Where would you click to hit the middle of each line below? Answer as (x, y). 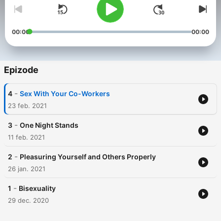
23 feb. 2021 (27, 106)
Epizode (21, 70)
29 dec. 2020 (28, 201)
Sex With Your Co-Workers (65, 94)
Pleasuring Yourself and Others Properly (88, 157)
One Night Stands (49, 125)
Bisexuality (37, 188)
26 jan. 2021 (27, 169)
